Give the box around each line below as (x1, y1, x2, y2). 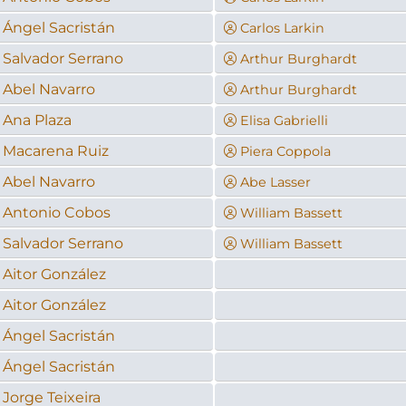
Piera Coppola (239, 142, 331, 159)
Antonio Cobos (2, 203, 111, 221)
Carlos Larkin (239, 19, 324, 36)
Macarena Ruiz (2, 141, 109, 159)
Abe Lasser (239, 173, 311, 190)
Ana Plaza (2, 111, 72, 129)
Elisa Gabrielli (239, 111, 328, 129)
